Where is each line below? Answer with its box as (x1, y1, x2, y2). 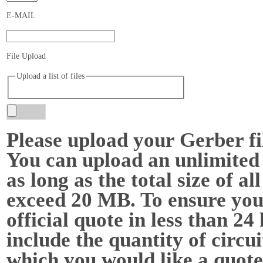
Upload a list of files (16, 71, 85, 80)
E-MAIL (6, 11, 36, 20)
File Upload (6, 51, 46, 60)
